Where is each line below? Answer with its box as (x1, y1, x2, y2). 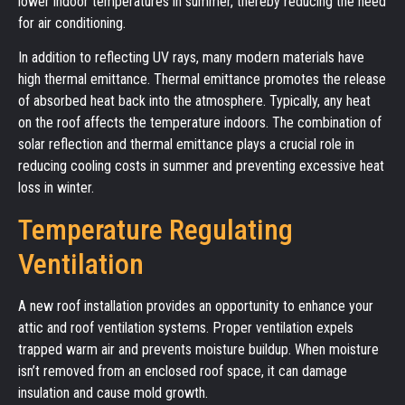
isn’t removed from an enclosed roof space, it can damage (18, 362, 347, 380)
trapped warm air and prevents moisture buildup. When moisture (18, 340, 379, 358)
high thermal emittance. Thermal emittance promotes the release (18, 71, 386, 89)
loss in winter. (18, 179, 94, 197)
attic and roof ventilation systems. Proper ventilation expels (18, 318, 353, 336)
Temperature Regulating (18, 212, 293, 247)
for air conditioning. (18, 14, 126, 32)
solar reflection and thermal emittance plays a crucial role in (18, 136, 354, 154)
